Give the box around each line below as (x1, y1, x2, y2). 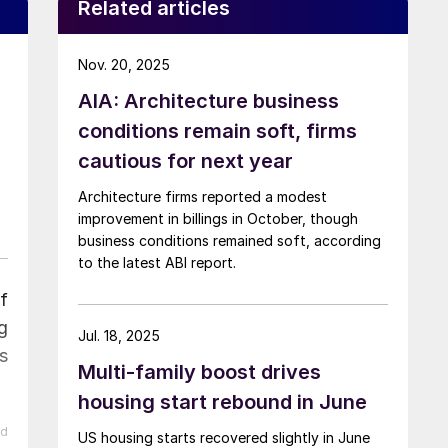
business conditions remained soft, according (78, 231, 381, 249)
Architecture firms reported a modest (78, 187, 327, 205)
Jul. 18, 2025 (78, 326, 160, 344)
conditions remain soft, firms (78, 118, 357, 143)
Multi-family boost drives (78, 359, 321, 384)
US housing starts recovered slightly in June (78, 428, 370, 446)
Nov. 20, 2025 (78, 55, 170, 73)
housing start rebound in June (78, 389, 367, 414)
